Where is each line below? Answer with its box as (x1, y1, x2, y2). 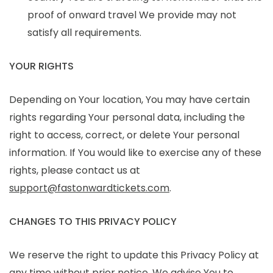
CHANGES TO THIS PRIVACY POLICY (9, 214, 177, 229)
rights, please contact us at (9, 163, 140, 177)
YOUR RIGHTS (9, 58, 74, 73)
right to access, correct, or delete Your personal (9, 127, 239, 142)
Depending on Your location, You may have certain (9, 92, 250, 107)
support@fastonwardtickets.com (9, 180, 169, 195)
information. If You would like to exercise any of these (9, 145, 261, 160)
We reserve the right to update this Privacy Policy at (9, 247, 259, 262)
